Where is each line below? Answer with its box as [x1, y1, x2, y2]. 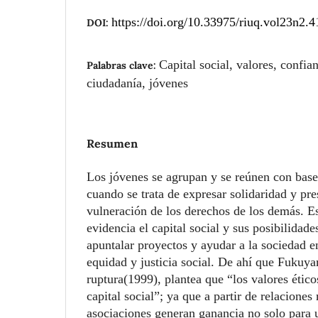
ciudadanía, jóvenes [87, 75, 188, 90]
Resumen [87, 136, 138, 150]
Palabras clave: [87, 58, 159, 72]
